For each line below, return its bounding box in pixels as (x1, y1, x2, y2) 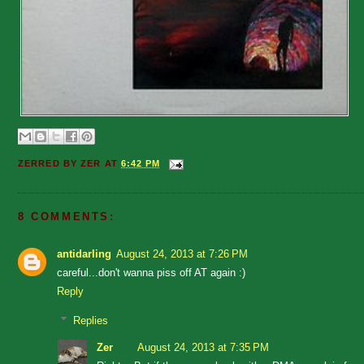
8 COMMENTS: (18, 210, 115, 223)
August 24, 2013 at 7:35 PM (137, 341, 269, 354)
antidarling (57, 247, 111, 260)
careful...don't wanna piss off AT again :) (57, 266, 245, 279)
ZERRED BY (18, 158, 81, 168)
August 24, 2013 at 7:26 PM (116, 247, 248, 260)
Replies (72, 314, 108, 327)
